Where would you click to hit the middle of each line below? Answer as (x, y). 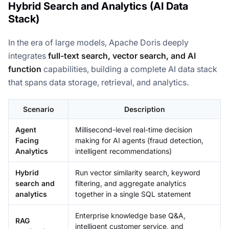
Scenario (38, 109)
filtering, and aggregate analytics (131, 184)
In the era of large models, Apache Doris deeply (98, 43)
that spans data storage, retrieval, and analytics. (98, 83)
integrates (28, 56)
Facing (27, 141)
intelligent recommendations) (123, 151)
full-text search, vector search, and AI (122, 56)
